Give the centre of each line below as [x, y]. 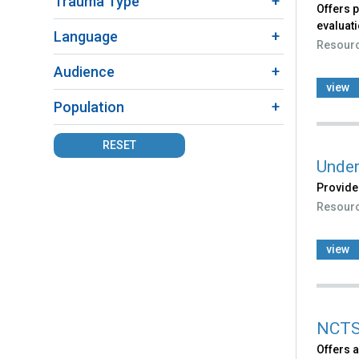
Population [89, 107]
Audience [84, 71]
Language [86, 36]
